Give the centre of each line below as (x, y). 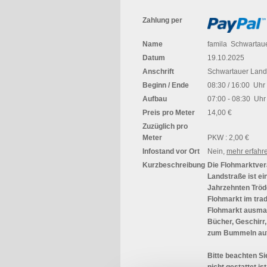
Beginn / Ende (166, 85)
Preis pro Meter (169, 113)
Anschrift (158, 72)
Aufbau (155, 99)
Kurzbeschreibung (174, 165)
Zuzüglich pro (165, 126)
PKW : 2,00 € (228, 138)
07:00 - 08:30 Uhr (237, 99)
